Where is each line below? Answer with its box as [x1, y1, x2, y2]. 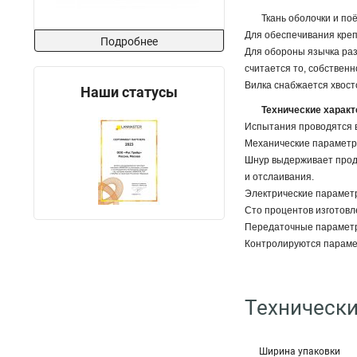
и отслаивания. [245, 171, 314, 182]
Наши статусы [80, 84, 178, 100]
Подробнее [100, 35, 158, 48]
